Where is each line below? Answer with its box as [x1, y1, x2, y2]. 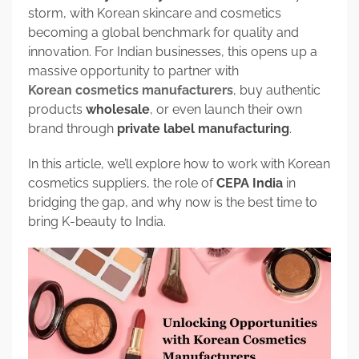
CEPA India [216, 175, 283, 191]
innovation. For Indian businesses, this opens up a [28, 43, 317, 59]
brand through [28, 120, 117, 136]
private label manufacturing [117, 120, 289, 136]
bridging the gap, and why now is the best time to [28, 194, 317, 210]
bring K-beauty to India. [28, 213, 166, 229]
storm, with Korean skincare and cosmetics [28, 5, 281, 21]
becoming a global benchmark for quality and [28, 24, 299, 40]
